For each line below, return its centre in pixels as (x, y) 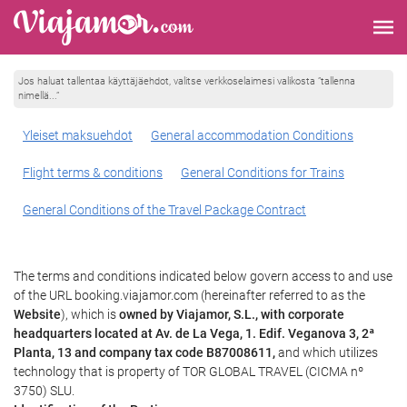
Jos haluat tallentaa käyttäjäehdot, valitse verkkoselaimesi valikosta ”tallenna (187, 81)
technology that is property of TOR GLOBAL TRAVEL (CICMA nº (189, 372)
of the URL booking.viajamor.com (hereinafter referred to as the (189, 295)
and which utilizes (327, 352)
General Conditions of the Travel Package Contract (164, 210)
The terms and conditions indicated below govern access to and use (203, 276)
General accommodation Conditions (252, 135)
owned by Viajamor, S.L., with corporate (232, 314)
